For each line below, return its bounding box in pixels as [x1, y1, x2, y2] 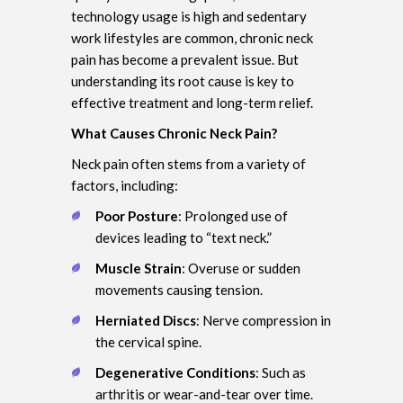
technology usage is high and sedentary [71, 7, 307, 24]
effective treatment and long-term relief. [71, 94, 313, 111]
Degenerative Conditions [95, 363, 255, 381]
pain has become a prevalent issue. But [71, 50, 299, 67]
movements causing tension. [95, 281, 263, 298]
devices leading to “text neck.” [95, 228, 272, 246]
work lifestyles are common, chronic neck [71, 29, 313, 46]
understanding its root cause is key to [71, 72, 294, 89]
